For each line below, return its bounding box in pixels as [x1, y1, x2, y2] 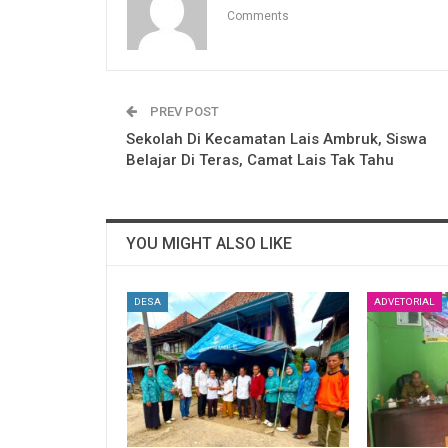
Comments [227, 8, 289, 23]
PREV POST [147, 103, 219, 119]
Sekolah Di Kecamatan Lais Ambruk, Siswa [126, 129, 427, 148]
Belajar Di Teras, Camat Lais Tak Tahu [126, 150, 394, 169]
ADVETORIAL [373, 295, 435, 307]
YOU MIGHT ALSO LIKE [126, 233, 292, 253]
